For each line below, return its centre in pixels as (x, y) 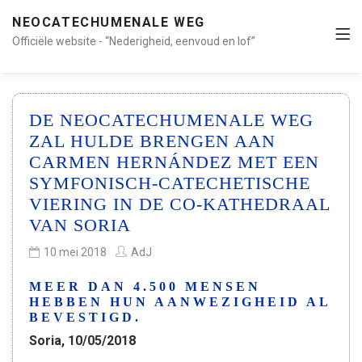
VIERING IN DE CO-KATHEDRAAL (179, 204)
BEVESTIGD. (85, 317)
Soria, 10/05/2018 (82, 341)
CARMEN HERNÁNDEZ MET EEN (174, 162)
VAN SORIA (80, 225)
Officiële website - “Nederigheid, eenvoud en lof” (134, 41)
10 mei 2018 (75, 252)
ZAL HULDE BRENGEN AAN (152, 141)
